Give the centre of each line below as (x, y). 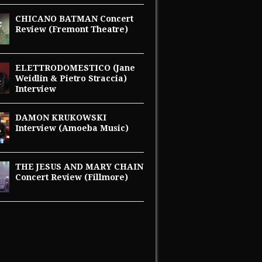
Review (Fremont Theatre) (72, 30)
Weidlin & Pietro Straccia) (71, 79)
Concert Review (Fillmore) (72, 177)
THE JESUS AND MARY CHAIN (79, 167)
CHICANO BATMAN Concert (74, 19)
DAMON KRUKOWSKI (61, 118)
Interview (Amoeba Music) (72, 128)
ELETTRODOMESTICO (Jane (75, 68)
